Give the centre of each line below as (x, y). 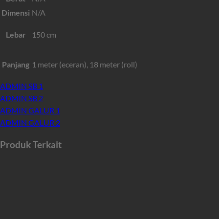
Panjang (16, 64)
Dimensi (16, 12)
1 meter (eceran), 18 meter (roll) (85, 64)
